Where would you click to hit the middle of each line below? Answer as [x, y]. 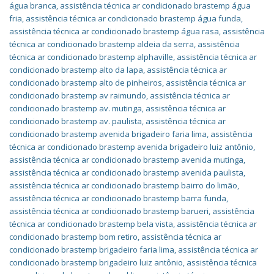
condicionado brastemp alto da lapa [76, 70]
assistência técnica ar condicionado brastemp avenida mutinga [126, 160]
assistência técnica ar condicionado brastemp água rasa [114, 31]
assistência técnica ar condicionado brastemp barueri [109, 211]
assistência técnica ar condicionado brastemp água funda [133, 18]
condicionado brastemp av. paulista [76, 121]
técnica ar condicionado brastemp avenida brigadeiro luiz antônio [131, 147]
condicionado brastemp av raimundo [78, 95]
